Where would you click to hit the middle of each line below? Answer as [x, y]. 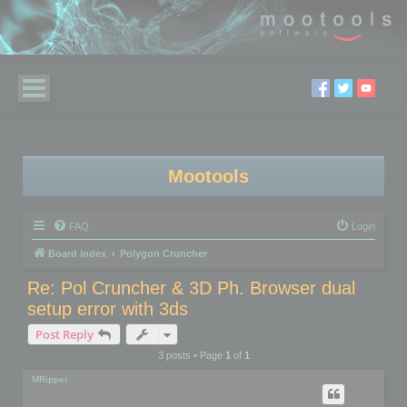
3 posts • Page [191, 356]
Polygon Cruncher [164, 254]
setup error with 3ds [108, 309]
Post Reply [65, 335]
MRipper [50, 380]
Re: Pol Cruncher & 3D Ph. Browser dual [191, 288]
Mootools [208, 177]
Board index [77, 254]
